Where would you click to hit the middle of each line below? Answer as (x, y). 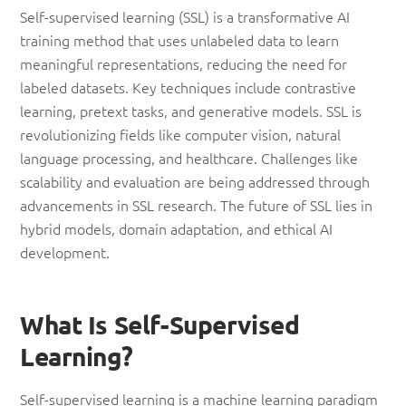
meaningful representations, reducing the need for (184, 63)
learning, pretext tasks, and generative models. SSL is (191, 110)
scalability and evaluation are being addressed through (195, 181)
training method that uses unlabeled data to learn (179, 39)
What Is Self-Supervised (160, 324)
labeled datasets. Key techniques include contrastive (188, 87)
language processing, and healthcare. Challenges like (189, 157)
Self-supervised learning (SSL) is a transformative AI (185, 16)
